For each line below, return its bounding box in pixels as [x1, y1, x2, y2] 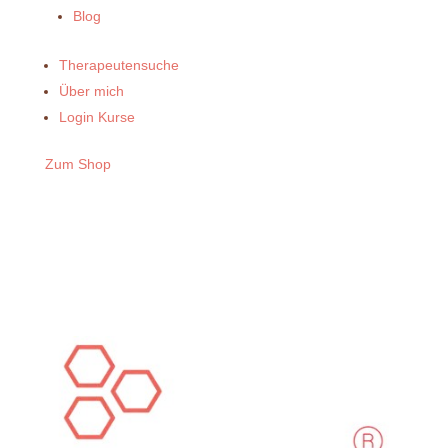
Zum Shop [44, 156, 111, 173]
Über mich [58, 83, 124, 100]
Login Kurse [58, 109, 135, 126]
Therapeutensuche [58, 57, 179, 74]
